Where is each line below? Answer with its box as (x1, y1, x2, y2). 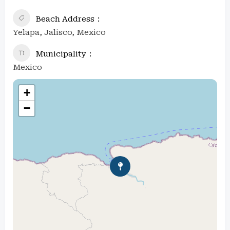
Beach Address (35, 14, 94, 24)
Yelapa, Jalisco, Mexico (13, 27, 106, 37)
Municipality (35, 49, 86, 59)
